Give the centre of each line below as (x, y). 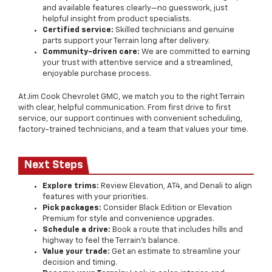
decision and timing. (80, 263)
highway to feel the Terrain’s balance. (111, 241)
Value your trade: (76, 252)
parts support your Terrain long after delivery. (126, 41)
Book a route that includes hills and (177, 230)
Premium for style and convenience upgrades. (128, 219)
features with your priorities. (95, 197)
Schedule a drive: (76, 230)
